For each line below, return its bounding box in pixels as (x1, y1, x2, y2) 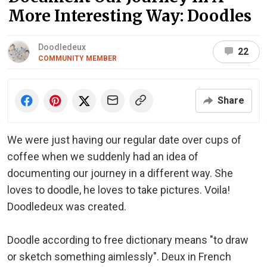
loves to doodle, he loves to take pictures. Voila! (7, 183, 230, 196)
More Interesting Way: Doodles (8, 5, 252, 26)
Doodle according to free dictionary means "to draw (7, 233, 249, 246)
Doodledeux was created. (7, 200, 126, 213)
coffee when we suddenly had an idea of (7, 150, 198, 163)
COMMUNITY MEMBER (38, 54, 117, 63)
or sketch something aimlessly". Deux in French (7, 250, 231, 263)
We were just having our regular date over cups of (7, 133, 241, 146)
